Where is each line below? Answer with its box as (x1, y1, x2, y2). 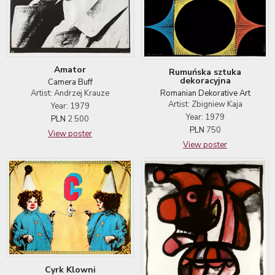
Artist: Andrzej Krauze (31, 88, 109, 99)
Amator (54, 64, 86, 76)
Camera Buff (47, 77, 93, 88)
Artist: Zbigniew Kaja (168, 98, 242, 110)
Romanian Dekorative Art (160, 87, 250, 99)
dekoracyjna (179, 74, 231, 87)
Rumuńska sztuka (169, 66, 241, 78)
